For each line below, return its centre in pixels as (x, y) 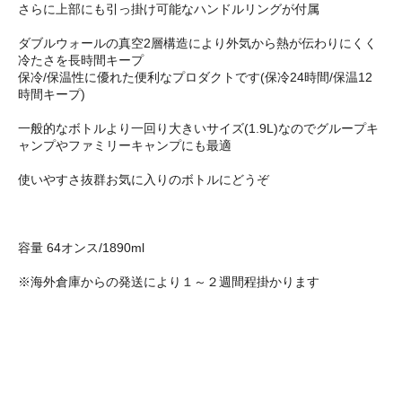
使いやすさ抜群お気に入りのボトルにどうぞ (144, 180)
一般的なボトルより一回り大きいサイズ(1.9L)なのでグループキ (198, 129)
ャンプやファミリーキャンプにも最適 (125, 146)
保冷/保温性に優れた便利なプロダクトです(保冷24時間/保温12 (195, 78)
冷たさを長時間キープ (81, 61)
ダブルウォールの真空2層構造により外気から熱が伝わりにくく (197, 44)
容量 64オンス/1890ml (81, 248)
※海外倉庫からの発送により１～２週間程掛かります (169, 282)
